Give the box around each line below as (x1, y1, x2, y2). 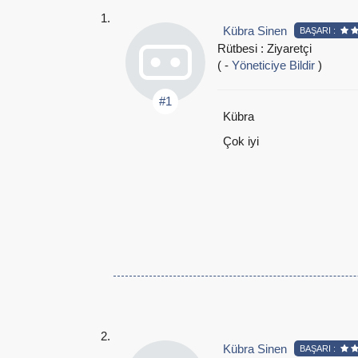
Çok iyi (223, 134, 259, 148)
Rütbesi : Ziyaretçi (217, 42, 312, 55)
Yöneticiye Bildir (232, 58, 315, 72)
